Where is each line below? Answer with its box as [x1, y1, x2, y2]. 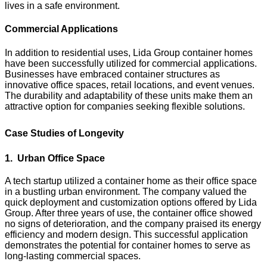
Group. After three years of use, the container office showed [5, 208, 253, 219]
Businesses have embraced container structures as [5, 69, 220, 79]
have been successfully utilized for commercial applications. [5, 58, 257, 69]
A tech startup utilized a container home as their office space [5, 176, 257, 187]
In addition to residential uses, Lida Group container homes [5, 47, 253, 58]
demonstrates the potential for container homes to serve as [5, 240, 250, 251]
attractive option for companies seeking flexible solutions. [5, 101, 245, 111]
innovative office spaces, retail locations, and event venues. [5, 79, 254, 90]
